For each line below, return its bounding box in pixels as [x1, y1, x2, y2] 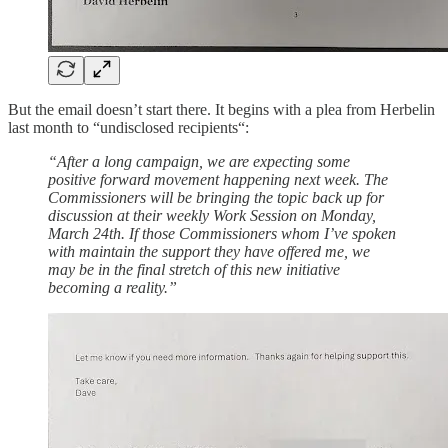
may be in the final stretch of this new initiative [48, 260, 340, 278]
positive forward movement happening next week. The [48, 170, 388, 188]
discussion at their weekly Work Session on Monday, [48, 206, 376, 224]
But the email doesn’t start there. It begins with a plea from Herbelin [8, 100, 435, 118]
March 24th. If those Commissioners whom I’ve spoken [48, 224, 396, 242]
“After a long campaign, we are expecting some [48, 152, 350, 170]
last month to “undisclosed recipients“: [8, 118, 249, 136]
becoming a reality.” [48, 278, 177, 296]
